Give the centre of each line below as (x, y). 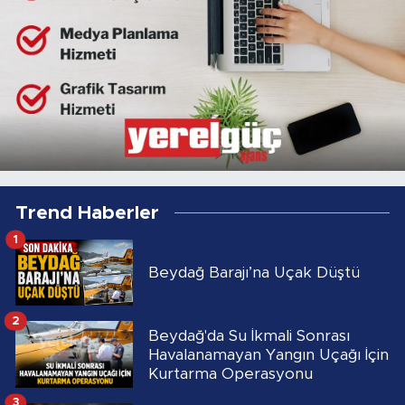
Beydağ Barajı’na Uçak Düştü (254, 273)
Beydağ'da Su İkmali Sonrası (249, 335)
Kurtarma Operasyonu (231, 373)
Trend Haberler (87, 213)
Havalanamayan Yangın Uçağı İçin (268, 354)
